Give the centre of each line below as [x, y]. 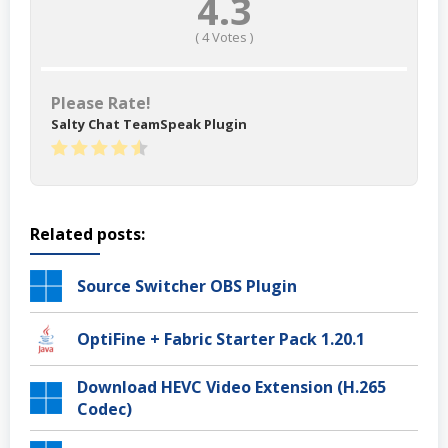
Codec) [104, 408]
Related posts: [87, 233]
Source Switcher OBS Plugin [187, 285]
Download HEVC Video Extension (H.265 [231, 386]
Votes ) [231, 36]
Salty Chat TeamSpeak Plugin [149, 123]
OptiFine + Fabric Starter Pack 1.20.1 [221, 338]
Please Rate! [101, 102]
